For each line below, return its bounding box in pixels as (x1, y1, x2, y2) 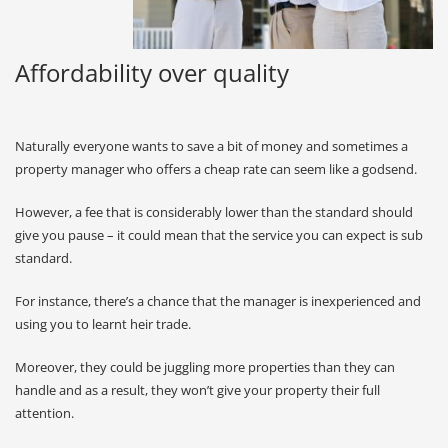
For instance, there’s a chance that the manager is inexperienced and (15, 292, 421, 310)
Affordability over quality (15, 56, 289, 89)
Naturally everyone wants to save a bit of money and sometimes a (15, 137, 408, 155)
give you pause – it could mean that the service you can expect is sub (15, 226, 423, 244)
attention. (15, 404, 74, 422)
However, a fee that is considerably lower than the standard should (15, 203, 413, 221)
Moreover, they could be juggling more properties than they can (15, 358, 395, 376)
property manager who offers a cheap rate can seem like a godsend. (15, 160, 417, 178)
